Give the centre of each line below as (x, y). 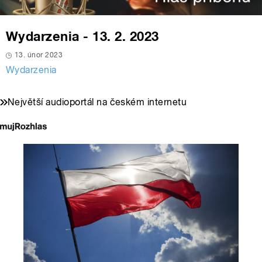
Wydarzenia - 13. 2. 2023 (82, 37)
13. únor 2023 (39, 55)
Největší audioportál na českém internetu (97, 102)
